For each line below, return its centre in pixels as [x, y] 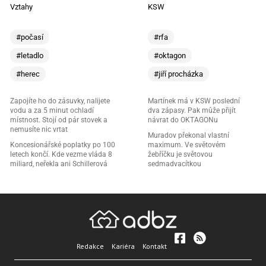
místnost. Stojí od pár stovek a [58, 120]
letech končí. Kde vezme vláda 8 [61, 155]
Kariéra [123, 246]
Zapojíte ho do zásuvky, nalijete [60, 101]
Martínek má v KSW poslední [194, 101]
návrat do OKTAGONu [183, 120]
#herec [28, 74]
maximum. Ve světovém [187, 145]
